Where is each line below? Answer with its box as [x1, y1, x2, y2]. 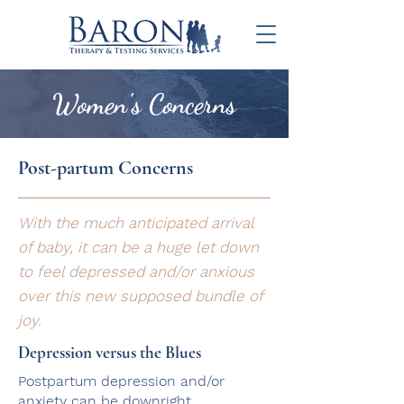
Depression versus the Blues [18, 342, 201, 363]
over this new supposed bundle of [18, 287, 262, 305]
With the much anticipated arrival [18, 214, 253, 232]
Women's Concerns [52, 87, 236, 120]
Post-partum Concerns [18, 156, 193, 179]
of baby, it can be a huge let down [18, 238, 259, 256]
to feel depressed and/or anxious [18, 262, 254, 280]
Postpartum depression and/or [18, 372, 225, 390]
